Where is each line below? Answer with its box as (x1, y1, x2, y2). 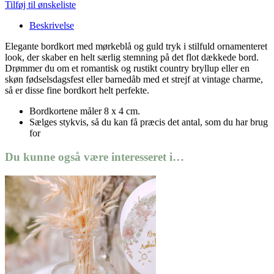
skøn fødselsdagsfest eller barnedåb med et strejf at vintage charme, (5, 74, 263, 85)
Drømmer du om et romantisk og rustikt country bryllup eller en (5, 63, 250, 74)
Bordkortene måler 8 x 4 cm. (29, 106, 140, 117)
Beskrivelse (29, 20, 74, 31)
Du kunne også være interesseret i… (5, 150, 184, 163)
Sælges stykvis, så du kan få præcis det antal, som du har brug (29, 117, 268, 128)
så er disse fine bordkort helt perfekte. (5, 85, 149, 96)
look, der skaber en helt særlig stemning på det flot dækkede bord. (5, 52, 259, 63)
